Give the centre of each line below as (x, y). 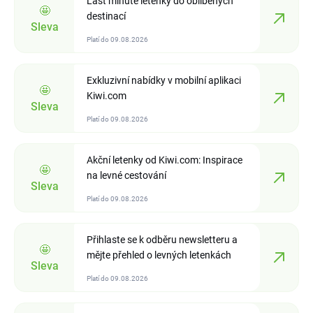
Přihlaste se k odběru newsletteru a (162, 240)
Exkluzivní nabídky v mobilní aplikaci (164, 80)
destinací (106, 16)
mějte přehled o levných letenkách (159, 255)
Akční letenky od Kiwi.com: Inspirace (165, 160)
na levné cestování (126, 175)
